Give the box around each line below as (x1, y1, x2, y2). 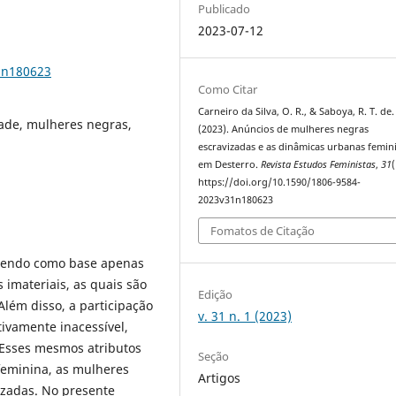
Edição (198, 286, 233, 302)
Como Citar (198, 80, 258, 97)
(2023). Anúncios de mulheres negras (198, 122, 369, 135)
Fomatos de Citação (210, 223, 316, 240)
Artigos (198, 369, 241, 386)
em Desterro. (198, 157, 262, 171)
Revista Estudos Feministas (261, 157, 377, 171)
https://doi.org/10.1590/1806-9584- (198, 175, 362, 188)
